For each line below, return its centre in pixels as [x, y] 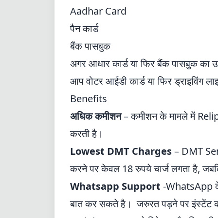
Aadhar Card [98, 11]
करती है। [87, 134]
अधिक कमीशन [96, 116]
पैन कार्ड [84, 28]
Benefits [89, 99]
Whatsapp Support [115, 186]
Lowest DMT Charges [121, 151]
